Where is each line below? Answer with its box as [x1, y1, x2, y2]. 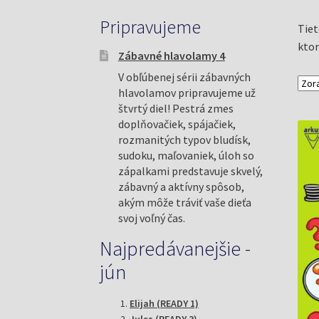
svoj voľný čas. [117, 211, 185, 226]
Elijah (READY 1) [130, 296, 199, 310]
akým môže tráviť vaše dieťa [117, 195, 251, 210]
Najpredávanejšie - [100, 236, 251, 262]
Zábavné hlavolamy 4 [117, 48, 225, 63]
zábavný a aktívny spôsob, [117, 179, 244, 194]
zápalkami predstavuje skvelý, [117, 164, 263, 179]
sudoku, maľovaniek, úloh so [117, 148, 254, 163]
